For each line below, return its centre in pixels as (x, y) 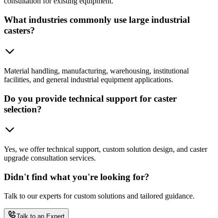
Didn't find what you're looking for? (77, 177)
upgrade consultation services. (50, 158)
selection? (23, 109)
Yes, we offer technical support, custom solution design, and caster (106, 149)
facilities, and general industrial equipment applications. (89, 79)
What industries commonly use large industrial (97, 20)
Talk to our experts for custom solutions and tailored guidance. (99, 196)
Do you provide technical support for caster (90, 98)
